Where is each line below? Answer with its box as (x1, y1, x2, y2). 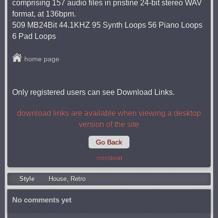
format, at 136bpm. (12, 10, 76, 18)
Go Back (96, 138, 122, 146)
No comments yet (12, 196, 72, 204)
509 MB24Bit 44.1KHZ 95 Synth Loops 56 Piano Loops (12, 21, 202, 29)
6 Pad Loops (12, 32, 56, 40)
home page (24, 55, 59, 63)
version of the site (79, 120, 139, 128)
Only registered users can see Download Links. (12, 88, 175, 96)
